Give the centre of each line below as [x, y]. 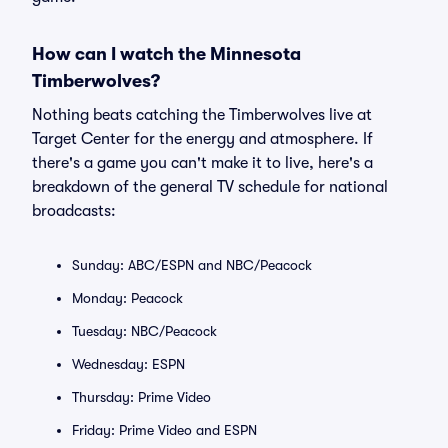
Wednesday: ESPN [128, 364]
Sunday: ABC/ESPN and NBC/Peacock [192, 265]
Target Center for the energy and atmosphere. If [202, 139]
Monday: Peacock [127, 298]
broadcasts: [74, 211]
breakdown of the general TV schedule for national [210, 187]
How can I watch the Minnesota [166, 54]
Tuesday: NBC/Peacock [144, 331]
